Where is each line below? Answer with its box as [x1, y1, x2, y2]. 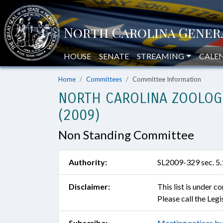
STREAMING [137, 51, 184, 61]
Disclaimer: [69, 182, 110, 191]
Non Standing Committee [58, 127, 194, 142]
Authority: [69, 157, 107, 167]
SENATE [99, 51, 129, 61]
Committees [86, 75, 122, 83]
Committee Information [132, 75, 201, 83]
